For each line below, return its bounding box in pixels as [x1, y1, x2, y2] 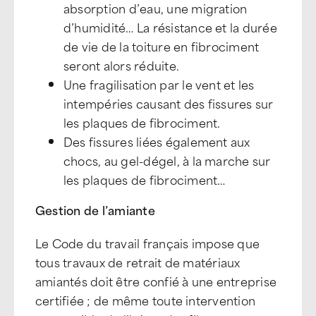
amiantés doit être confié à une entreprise [35, 272, 277, 290]
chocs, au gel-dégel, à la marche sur [63, 151, 271, 169]
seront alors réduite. [63, 56, 180, 74]
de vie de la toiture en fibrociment [63, 37, 260, 55]
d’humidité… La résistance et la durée [63, 18, 277, 36]
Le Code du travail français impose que [35, 233, 260, 252]
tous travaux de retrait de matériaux [35, 253, 241, 271]
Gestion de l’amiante [35, 200, 155, 219]
